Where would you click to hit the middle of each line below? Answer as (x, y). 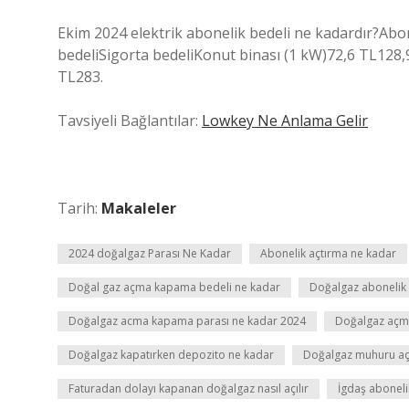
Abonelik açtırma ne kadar (328, 253)
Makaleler (139, 208)
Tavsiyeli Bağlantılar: (130, 121)
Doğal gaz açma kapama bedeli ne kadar (174, 287)
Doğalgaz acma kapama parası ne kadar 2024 (187, 321)
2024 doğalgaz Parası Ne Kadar (150, 253)
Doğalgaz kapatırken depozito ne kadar (171, 355)
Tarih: (79, 208)
